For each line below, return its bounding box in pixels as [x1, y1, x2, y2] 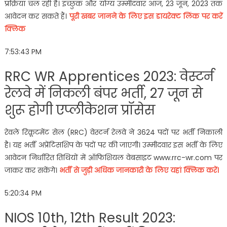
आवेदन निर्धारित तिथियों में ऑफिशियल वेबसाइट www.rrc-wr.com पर [4, 152, 223, 163]
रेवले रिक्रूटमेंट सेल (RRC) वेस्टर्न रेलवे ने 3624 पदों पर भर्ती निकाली [4, 127, 223, 137]
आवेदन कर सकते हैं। [4, 11, 69, 21]
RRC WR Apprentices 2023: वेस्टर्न [4, 67, 214, 86]
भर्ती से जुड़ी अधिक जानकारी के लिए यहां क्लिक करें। [59, 165, 219, 175]
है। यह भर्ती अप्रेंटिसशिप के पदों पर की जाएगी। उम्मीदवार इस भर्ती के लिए [4, 139, 223, 150]
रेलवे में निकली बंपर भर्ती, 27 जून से [4, 84, 203, 102]
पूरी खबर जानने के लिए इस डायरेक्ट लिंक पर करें [69, 11, 223, 21]
